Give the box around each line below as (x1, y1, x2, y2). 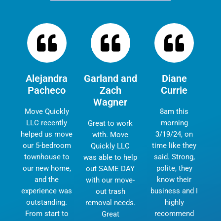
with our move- (86, 175, 135, 184)
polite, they (156, 163, 192, 173)
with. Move (92, 130, 129, 139)
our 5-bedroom (22, 141, 71, 150)
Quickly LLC (91, 141, 130, 150)
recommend (154, 209, 194, 218)
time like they (152, 141, 197, 150)
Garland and (83, 72, 137, 84)
